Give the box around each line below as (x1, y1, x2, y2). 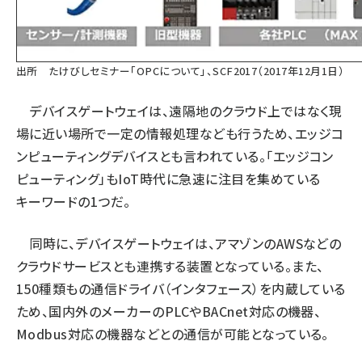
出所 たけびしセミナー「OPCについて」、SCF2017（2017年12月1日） (16, 63, 345, 78)
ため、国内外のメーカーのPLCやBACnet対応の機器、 (16, 301, 322, 321)
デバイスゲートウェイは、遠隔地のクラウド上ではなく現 (16, 101, 343, 120)
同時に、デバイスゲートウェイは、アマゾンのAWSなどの (16, 234, 342, 253)
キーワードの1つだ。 (16, 192, 131, 211)
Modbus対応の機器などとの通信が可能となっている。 (16, 324, 329, 343)
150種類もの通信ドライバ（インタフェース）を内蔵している (16, 279, 346, 298)
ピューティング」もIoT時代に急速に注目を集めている (16, 169, 321, 188)
